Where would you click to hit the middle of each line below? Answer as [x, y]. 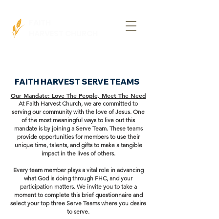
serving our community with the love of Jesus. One [78, 112]
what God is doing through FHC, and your [78, 178]
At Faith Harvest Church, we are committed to [78, 103]
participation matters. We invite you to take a [78, 186]
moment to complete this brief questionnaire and [78, 195]
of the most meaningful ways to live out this [78, 120]
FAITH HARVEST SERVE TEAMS [77, 82]
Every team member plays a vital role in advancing [78, 170]
